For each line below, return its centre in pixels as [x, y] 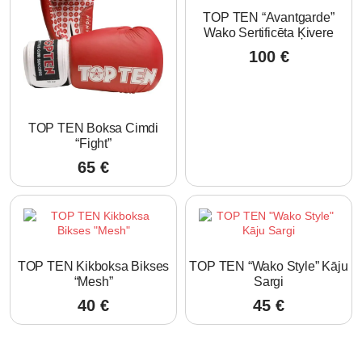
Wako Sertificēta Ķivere [269, 33]
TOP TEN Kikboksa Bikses [93, 267]
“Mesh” [93, 282]
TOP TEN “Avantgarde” [269, 18]
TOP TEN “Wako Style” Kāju [269, 267]
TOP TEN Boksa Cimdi [93, 128]
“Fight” [93, 144]
